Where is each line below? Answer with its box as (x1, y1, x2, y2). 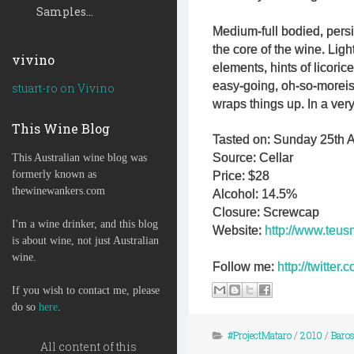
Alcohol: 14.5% (213, 187, 297, 201)
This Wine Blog (12, 120, 110, 137)
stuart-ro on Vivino (12, 81, 115, 96)
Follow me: (213, 260, 277, 273)
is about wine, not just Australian (12, 235, 159, 247)
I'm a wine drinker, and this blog (12, 218, 158, 230)
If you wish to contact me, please (12, 284, 160, 296)
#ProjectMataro (228, 329, 292, 341)
